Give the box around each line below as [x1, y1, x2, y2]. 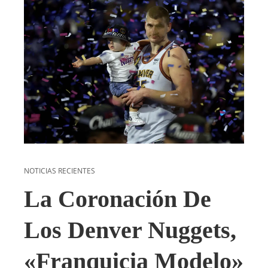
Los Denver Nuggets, [24, 217, 236, 244]
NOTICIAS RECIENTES [24, 166, 95, 176]
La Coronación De [24, 185, 211, 213]
